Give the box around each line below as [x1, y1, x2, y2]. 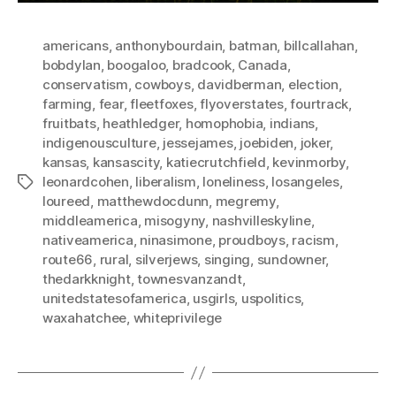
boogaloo [107, 57, 166, 74]
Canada [238, 57, 287, 74]
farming [42, 95, 93, 113]
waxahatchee [42, 309, 127, 327]
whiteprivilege [133, 309, 223, 327]
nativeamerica [42, 232, 133, 249]
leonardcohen [42, 173, 129, 191]
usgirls [193, 290, 235, 308]
